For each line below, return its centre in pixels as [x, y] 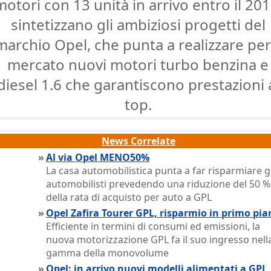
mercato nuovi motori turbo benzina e [138, 64]
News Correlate [139, 141]
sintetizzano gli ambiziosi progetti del [138, 24]
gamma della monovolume [107, 253]
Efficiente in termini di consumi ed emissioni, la [153, 226]
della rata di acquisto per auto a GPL [129, 197]
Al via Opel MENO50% [98, 157]
